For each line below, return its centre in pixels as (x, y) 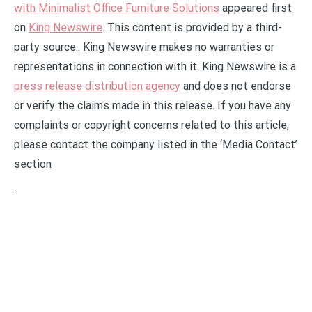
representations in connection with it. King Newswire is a (155, 66)
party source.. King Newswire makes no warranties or (144, 47)
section (33, 164)
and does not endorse (236, 86)
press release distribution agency (97, 86)
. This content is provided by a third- (192, 27)
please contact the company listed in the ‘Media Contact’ (156, 144)
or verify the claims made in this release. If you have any (153, 105)
